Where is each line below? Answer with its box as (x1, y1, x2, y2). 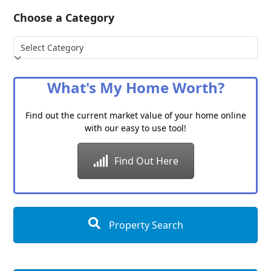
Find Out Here (114, 154, 178, 168)
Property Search (106, 218, 183, 232)
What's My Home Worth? (47, 77, 224, 98)
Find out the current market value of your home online (25, 109, 246, 122)
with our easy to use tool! (85, 122, 186, 134)
